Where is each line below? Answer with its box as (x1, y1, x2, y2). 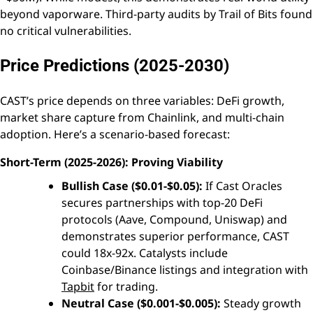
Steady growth (221, 295, 301, 311)
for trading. (94, 278, 158, 294)
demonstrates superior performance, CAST (61, 228, 289, 244)
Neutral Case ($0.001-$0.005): (61, 295, 221, 311)
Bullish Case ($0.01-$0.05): (61, 177, 203, 194)
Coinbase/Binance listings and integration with (61, 261, 308, 277)
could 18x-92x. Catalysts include (61, 245, 228, 261)
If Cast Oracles (203, 177, 282, 194)
